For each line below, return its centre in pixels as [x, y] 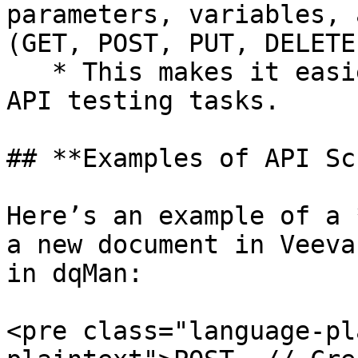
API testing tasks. [143, 101]
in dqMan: [75, 273]
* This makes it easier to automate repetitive [29, 72]
